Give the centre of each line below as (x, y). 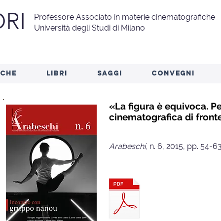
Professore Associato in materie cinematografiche (125, 17)
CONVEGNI (173, 73)
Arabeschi (127, 146)
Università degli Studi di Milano (90, 28)
